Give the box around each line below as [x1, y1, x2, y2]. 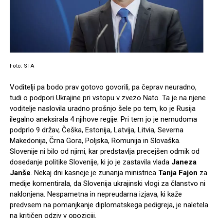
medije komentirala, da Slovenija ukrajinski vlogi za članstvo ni [10, 179, 205, 188]
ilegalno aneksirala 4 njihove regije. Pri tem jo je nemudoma [10, 114, 197, 124]
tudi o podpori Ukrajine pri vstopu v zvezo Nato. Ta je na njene [10, 93, 206, 102]
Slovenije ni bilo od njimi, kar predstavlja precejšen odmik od [10, 146, 200, 156]
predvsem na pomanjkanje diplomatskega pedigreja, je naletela [10, 200, 208, 209]
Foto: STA [10, 62, 34, 69]
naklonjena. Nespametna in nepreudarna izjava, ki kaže [10, 189, 182, 199]
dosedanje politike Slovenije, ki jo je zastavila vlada [10, 157, 171, 166]
